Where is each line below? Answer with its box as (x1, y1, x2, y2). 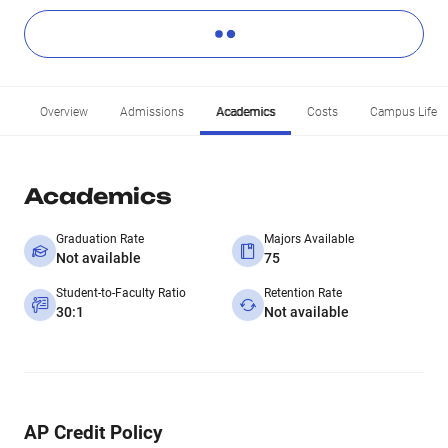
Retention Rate (264, 286, 342, 300)
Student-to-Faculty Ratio (56, 286, 186, 300)
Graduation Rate (56, 232, 144, 246)
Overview (40, 105, 88, 119)
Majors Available (264, 232, 354, 246)
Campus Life (370, 105, 437, 119)
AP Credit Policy (24, 421, 163, 444)
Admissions (120, 105, 184, 119)
